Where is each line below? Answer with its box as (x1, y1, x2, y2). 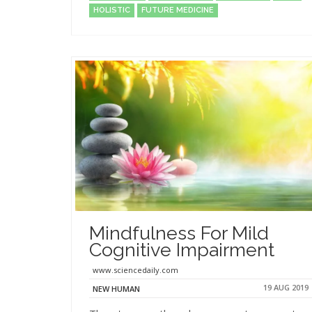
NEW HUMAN (93, 283, 140, 294)
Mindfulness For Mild (89, 222, 269, 244)
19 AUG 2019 (263, 282, 309, 292)
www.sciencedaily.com (93, 265, 178, 275)
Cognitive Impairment (89, 239, 274, 260)
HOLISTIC (93, 5, 130, 15)
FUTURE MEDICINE (141, 5, 214, 15)
